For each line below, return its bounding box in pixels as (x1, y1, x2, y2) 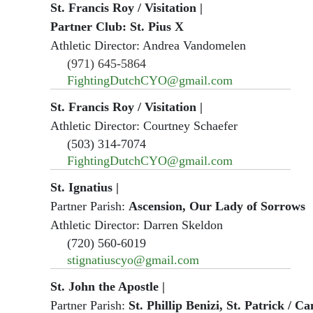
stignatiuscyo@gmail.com (67, 252, 199, 267)
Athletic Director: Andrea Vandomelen (50, 38, 246, 52)
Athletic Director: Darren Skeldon (50, 217, 223, 232)
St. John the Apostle (50, 279, 159, 293)
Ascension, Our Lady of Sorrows (129, 198, 305, 213)
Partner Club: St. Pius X (50, 19, 184, 34)
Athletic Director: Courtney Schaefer (50, 118, 238, 133)
